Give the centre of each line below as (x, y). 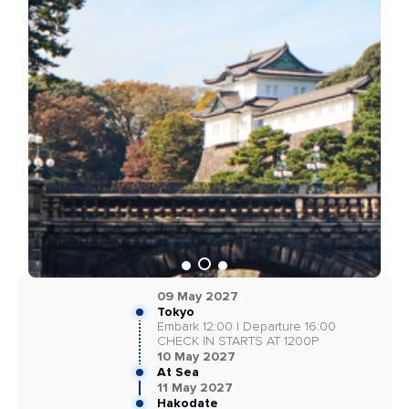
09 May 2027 (197, 296)
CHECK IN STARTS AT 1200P (237, 341)
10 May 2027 (196, 357)
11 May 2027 (194, 388)
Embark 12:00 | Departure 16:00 (246, 327)
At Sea (178, 372)
